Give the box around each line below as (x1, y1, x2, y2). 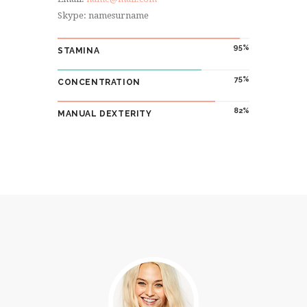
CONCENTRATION (58, 77, 140, 87)
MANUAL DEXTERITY (58, 108, 152, 119)
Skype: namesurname (58, 10, 149, 21)
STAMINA (58, 45, 100, 56)
